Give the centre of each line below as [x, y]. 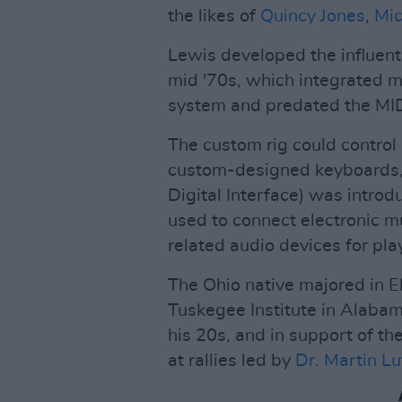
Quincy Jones [313, 16]
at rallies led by [232, 361]
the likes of [214, 16]
